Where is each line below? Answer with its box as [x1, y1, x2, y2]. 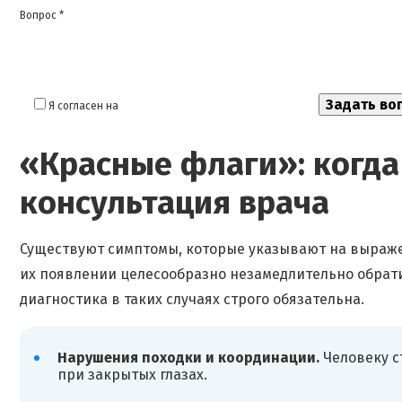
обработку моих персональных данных [121, 99, 319, 112]
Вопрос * [20, 8, 64, 22]
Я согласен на [48, 99, 121, 112]
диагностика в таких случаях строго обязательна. [20, 290, 364, 308]
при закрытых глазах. [57, 366, 207, 384]
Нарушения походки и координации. [57, 349, 319, 367]
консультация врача [20, 182, 329, 223]
